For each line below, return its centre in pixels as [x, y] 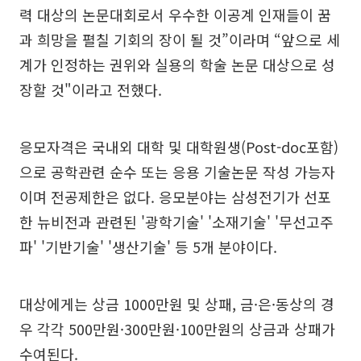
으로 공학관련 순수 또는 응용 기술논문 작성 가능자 [177, 172]
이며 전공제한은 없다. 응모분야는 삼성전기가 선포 [175, 197]
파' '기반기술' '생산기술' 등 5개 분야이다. [148, 247]
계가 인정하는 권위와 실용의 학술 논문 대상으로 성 [177, 64]
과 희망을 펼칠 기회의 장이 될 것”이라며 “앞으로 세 [180, 39]
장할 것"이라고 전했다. [91, 89]
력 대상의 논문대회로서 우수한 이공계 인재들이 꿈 [175, 15]
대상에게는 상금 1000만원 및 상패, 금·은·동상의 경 [177, 304]
